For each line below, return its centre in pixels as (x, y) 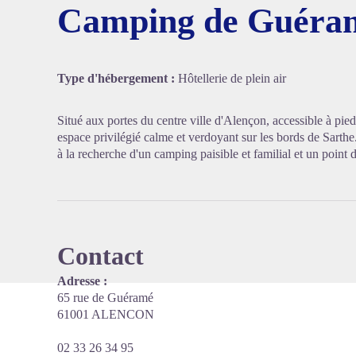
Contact (101, 256)
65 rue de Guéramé (105, 298)
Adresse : (82, 281)
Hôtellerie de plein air (232, 78)
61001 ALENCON (106, 314)
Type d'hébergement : (118, 78)
